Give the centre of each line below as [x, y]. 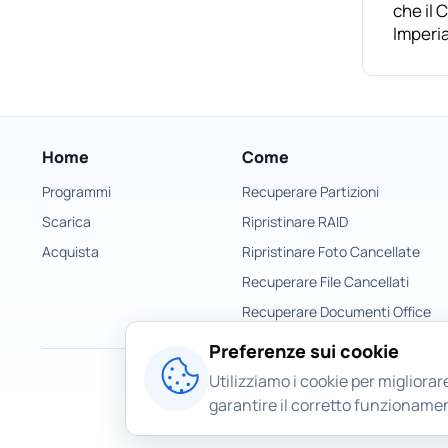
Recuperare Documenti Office [336, 311]
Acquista [70, 251]
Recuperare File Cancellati [325, 281]
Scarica [66, 221]
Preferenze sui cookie [304, 351]
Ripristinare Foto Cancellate [330, 251]
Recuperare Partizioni [310, 191]
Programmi [76, 191]
